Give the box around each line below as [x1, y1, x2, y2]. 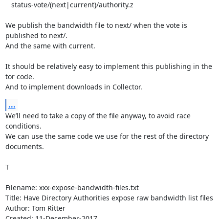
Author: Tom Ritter [5, 203, 66, 213]
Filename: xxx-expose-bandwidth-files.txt [5, 183, 139, 192]
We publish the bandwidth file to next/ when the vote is [5, 21, 187, 30]
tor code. [5, 72, 34, 81]
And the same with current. [5, 41, 95, 50]
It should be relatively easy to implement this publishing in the [5, 62, 212, 71]
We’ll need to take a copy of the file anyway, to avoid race [5, 111, 191, 120]
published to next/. [5, 31, 67, 40]
